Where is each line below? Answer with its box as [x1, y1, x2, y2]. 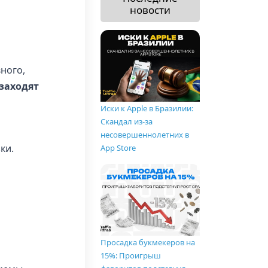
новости [130, 2, 170, 17]
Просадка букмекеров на [100, 237, 195, 248]
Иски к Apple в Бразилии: [100, 103, 193, 114]
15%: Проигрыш [100, 250, 161, 261]
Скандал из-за [100, 116, 153, 127]
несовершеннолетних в [100, 129, 189, 141]
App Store [100, 142, 136, 154]
